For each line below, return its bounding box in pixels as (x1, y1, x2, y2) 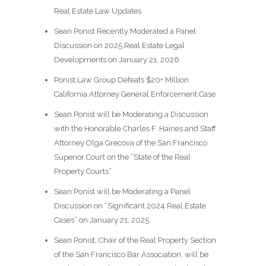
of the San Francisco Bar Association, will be (53, 250, 208, 259)
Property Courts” (53, 167, 112, 176)
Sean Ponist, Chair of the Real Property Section (53, 236, 216, 245)
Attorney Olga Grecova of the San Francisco (53, 138, 207, 148)
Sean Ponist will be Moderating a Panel (53, 187, 191, 197)
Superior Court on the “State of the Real (53, 153, 191, 162)
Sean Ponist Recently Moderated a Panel (53, 27, 196, 36)
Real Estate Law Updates (53, 7, 141, 16)
